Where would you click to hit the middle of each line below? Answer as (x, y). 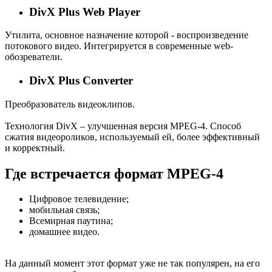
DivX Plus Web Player (85, 12)
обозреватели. (34, 57)
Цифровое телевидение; (79, 199)
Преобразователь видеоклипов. (70, 104)
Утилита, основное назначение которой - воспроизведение (127, 35)
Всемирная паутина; (71, 221)
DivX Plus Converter (81, 80)
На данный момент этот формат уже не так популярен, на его (132, 263)
